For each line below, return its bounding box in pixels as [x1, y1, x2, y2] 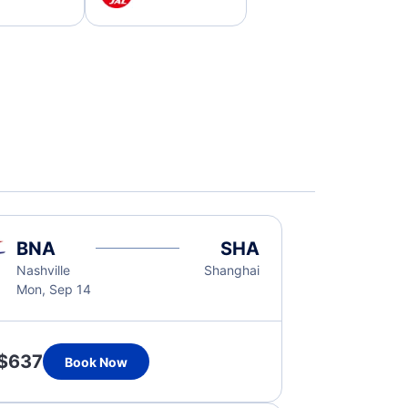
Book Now [64, 353, 127, 370]
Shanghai [204, 262, 260, 278]
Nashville [15, 262, 70, 278]
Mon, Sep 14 [15, 281, 91, 297]
